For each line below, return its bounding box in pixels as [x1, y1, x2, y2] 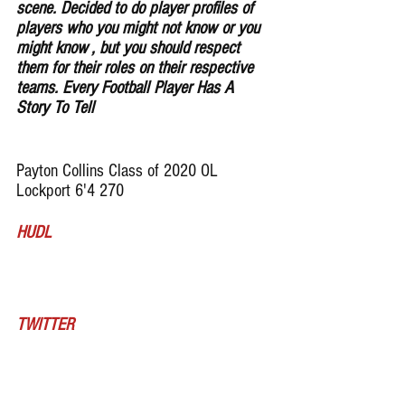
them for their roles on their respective [16, 58, 258, 78]
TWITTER [16, 315, 74, 334]
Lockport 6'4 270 [16, 181, 128, 201]
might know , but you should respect [16, 38, 244, 58]
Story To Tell [16, 98, 94, 118]
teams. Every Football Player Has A [16, 78, 238, 98]
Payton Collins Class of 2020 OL [16, 161, 222, 181]
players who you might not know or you [16, 18, 264, 38]
